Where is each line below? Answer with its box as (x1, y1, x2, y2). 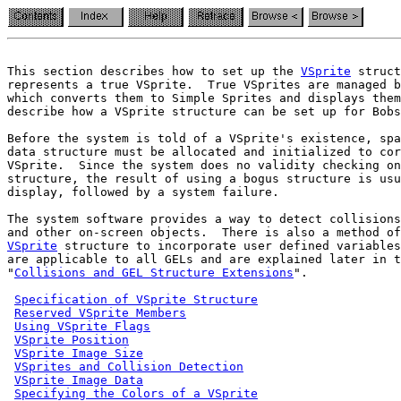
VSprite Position (14, 333, 129, 346)
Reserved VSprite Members (14, 306, 186, 320)
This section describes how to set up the (7, 64, 301, 78)
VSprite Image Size (14, 346, 143, 360)
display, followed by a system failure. (7, 185, 279, 199)
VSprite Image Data (14, 373, 143, 387)
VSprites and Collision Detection (14, 360, 243, 373)
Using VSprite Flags (14, 320, 150, 333)
